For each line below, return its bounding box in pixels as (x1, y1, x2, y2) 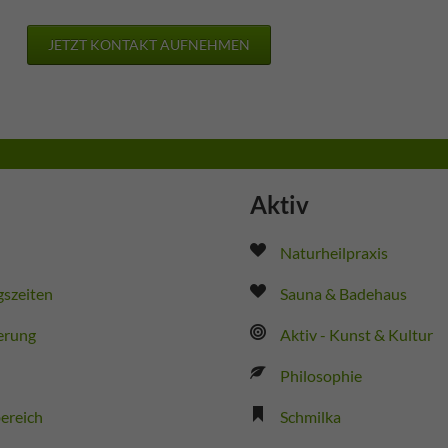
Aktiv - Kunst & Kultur (279, 324, 433, 344)
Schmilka (279, 406, 341, 426)
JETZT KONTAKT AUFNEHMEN (48, 35, 251, 53)
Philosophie (279, 365, 362, 385)
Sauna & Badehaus (279, 283, 407, 303)
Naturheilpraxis (279, 242, 388, 262)
